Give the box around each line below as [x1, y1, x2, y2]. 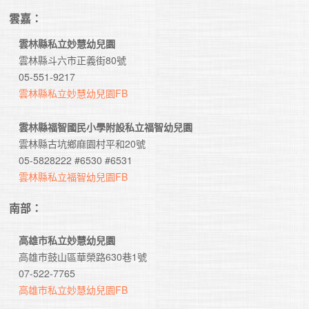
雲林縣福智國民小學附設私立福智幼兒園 [19, 120, 193, 134]
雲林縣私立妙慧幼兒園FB [19, 86, 128, 101]
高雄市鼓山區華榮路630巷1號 [9, 250, 148, 264]
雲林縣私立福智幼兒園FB [19, 170, 128, 184]
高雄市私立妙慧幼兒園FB [19, 283, 128, 297]
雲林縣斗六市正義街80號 [9, 53, 137, 68]
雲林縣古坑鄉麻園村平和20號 [9, 137, 156, 151]
